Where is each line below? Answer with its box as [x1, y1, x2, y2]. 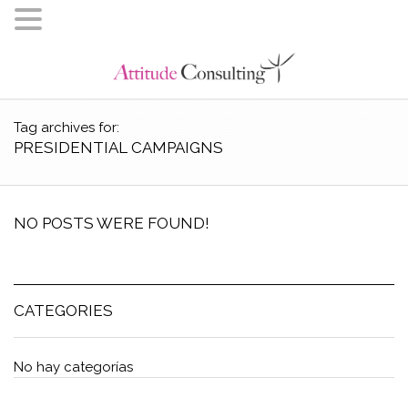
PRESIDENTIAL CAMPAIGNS [14, 138, 223, 157]
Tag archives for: [14, 119, 119, 136]
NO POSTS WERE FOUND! [14, 214, 209, 232]
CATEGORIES [14, 301, 113, 320]
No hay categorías [14, 359, 133, 375]
